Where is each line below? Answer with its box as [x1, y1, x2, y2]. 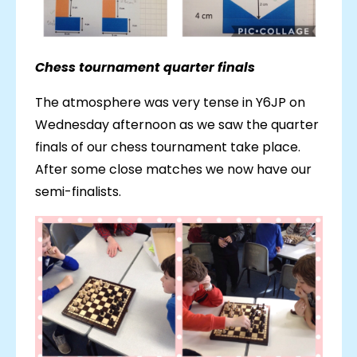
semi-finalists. [34, 182, 121, 202]
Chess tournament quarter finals [34, 58, 255, 77]
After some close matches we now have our [34, 160, 312, 179]
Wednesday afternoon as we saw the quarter [34, 116, 319, 135]
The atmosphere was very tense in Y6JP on [34, 93, 305, 112]
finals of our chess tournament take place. [34, 138, 300, 157]
